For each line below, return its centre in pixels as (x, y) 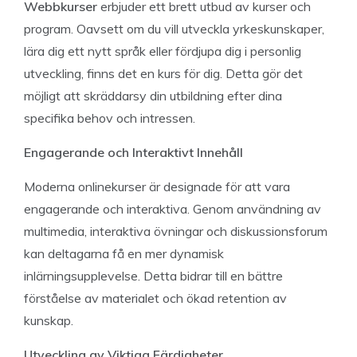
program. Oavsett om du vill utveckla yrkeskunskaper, (174, 29)
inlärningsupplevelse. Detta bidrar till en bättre (153, 276)
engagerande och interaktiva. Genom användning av (173, 209)
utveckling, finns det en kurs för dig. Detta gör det (163, 73)
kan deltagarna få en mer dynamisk (124, 253)
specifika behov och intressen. (110, 118)
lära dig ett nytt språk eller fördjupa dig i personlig (163, 51)
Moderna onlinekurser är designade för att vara (157, 186)
